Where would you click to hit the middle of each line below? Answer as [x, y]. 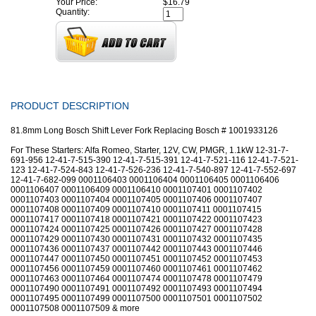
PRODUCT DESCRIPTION [70, 106]
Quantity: [73, 12]
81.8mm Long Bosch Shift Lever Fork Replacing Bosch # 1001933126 [144, 130]
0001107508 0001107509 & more [75, 308]
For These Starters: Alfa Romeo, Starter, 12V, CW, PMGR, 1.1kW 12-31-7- [150, 150]
